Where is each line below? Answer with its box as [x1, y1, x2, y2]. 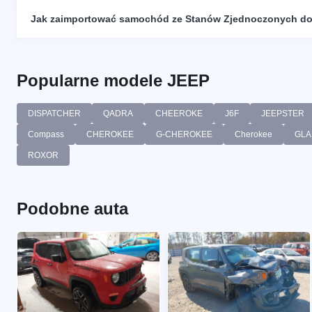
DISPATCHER [28, 108, 81, 118]
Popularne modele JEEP [17, 70, 210, 90]
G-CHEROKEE [156, 129, 212, 139]
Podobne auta [17, 198, 128, 218]
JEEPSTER [261, 108, 304, 118]
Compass [28, 129, 64, 139]
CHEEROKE [155, 108, 203, 118]
